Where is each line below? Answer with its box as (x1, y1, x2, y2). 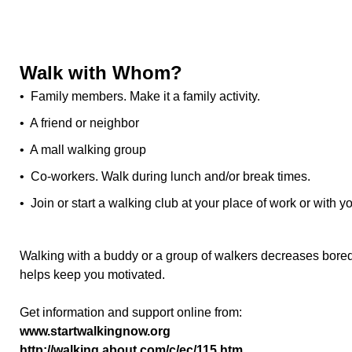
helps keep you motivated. (20, 268, 165, 281)
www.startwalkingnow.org (20, 324, 170, 338)
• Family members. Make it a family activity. (20, 90, 260, 103)
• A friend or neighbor (20, 116, 139, 130)
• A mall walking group (20, 143, 146, 156)
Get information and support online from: (20, 306, 242, 319)
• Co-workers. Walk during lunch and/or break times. (20, 170, 310, 183)
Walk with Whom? (20, 62, 182, 83)
